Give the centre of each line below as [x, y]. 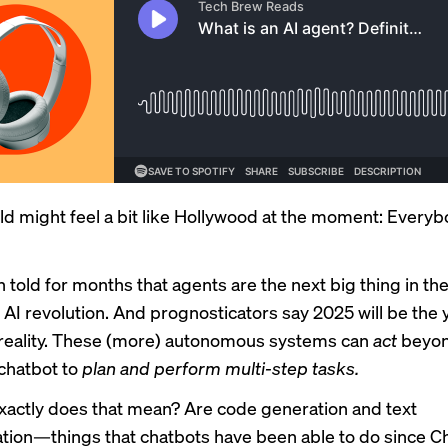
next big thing [346, 283]
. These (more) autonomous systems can [208, 339]
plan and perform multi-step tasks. [220, 367]
